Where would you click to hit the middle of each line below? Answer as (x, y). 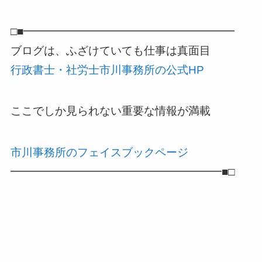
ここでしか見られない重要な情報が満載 (110, 111)
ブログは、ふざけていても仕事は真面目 (110, 50)
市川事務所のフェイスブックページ (99, 152)
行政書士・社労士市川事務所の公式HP (107, 70)
